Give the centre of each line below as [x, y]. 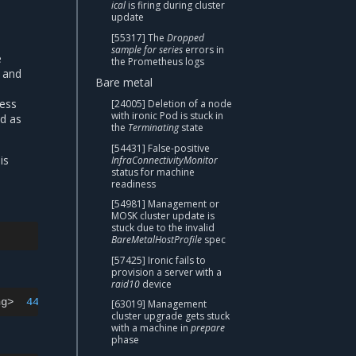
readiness [133, 184]
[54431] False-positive [161, 148]
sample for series [147, 49]
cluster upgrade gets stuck [170, 315]
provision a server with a [166, 272]
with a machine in [151, 327]
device [156, 284]
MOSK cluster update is [163, 216]
